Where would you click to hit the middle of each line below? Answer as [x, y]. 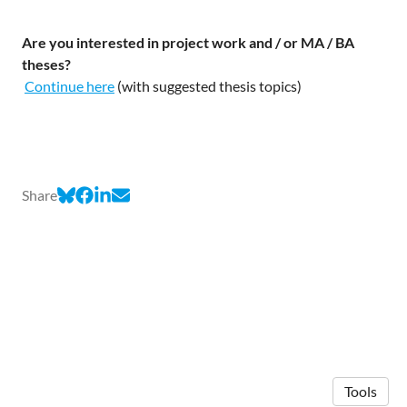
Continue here [69, 86]
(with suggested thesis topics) [208, 86]
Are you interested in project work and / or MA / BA [188, 42]
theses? [46, 64]
